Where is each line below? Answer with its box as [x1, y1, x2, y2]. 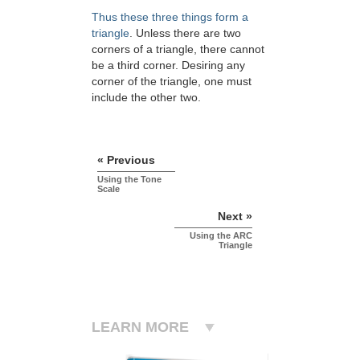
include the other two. [92, 91, 201, 104]
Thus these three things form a [92, 10, 248, 24]
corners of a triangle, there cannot [92, 43, 264, 56]
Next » [218, 210, 252, 223]
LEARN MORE [92, 319, 189, 336]
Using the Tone [97, 174, 162, 185]
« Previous [97, 153, 155, 167]
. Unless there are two [129, 27, 241, 40]
